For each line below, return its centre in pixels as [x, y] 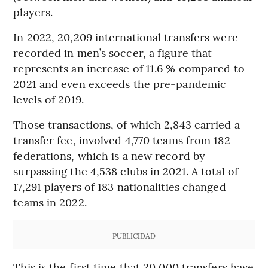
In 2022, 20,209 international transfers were [126, 36]
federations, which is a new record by [109, 155]
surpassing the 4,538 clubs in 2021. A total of [126, 170]
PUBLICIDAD [134, 235]
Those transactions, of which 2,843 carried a [127, 124]
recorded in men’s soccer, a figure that [113, 52]
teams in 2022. [50, 202]
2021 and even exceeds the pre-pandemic [120, 83]
